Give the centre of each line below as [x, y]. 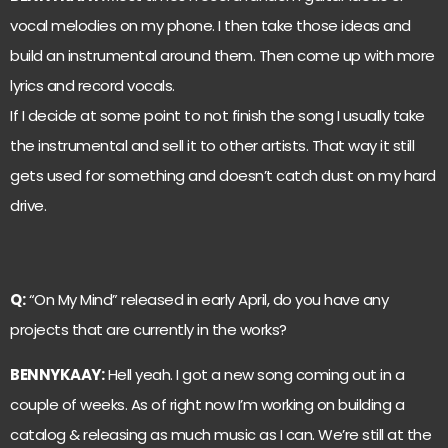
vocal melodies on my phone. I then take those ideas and [210, 25]
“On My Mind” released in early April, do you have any [206, 300]
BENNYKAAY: [57, 374]
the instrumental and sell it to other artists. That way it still [212, 145]
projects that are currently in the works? [148, 330]
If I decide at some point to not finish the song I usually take [217, 115]
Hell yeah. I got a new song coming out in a [254, 374]
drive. [28, 205]
